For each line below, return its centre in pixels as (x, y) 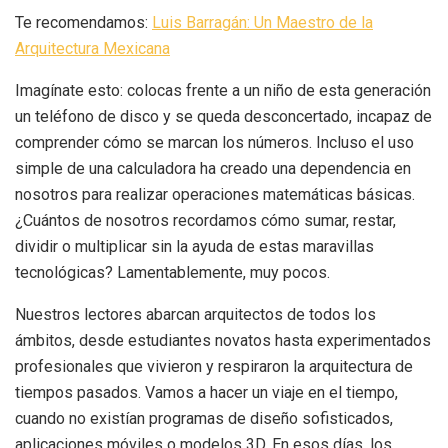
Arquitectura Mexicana (92, 48)
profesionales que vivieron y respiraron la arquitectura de (214, 366)
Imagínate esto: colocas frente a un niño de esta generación (223, 90)
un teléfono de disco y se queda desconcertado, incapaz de (223, 116)
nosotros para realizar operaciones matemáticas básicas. (215, 194)
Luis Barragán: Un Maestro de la (262, 22)
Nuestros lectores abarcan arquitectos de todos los (195, 314)
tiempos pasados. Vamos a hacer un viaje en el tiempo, (206, 392)
